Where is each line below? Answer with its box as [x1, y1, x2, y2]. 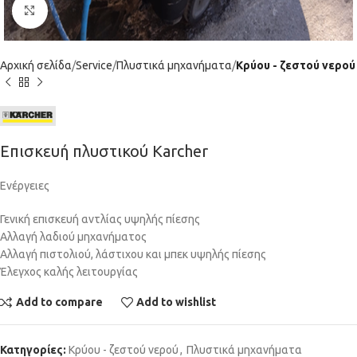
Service [76, 59, 112, 72]
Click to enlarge [47, 5, 127, 17]
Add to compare [15, 296, 103, 309]
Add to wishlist [136, 296, 217, 309]
